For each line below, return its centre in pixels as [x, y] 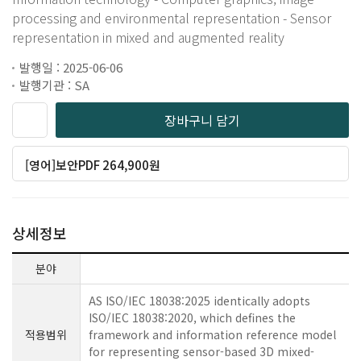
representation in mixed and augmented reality [148, 37]
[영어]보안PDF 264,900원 [93, 164]
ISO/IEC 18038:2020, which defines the [192, 317]
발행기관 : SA [54, 85]
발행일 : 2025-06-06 [71, 67]
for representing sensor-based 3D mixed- [201, 351]
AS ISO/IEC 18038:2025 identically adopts [199, 300]
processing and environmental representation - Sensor [172, 17]
